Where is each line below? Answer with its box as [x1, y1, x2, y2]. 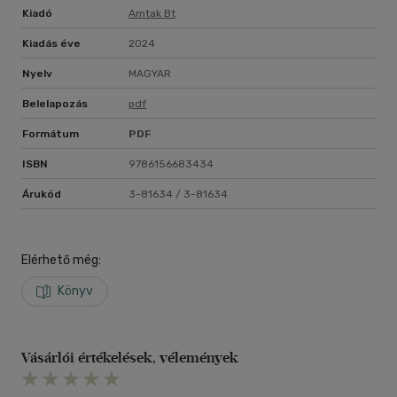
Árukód [22, 188, 61, 201]
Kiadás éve [22, 37, 81, 51]
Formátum [22, 128, 79, 141]
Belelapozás [22, 97, 88, 111]
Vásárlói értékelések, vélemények [21, 349, 238, 367]
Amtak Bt [128, 7, 175, 20]
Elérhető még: [21, 253, 101, 269]
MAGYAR [128, 67, 171, 81]
